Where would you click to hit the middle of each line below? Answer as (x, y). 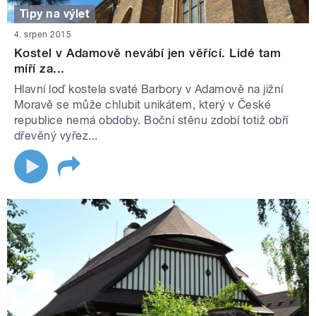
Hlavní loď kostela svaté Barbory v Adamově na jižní (149, 90)
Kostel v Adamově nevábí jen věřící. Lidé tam (148, 53)
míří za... (39, 69)
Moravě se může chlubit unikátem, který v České (143, 105)
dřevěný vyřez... (56, 136)
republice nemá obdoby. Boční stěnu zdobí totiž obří (151, 121)
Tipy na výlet (55, 14)
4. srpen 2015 (43, 35)
